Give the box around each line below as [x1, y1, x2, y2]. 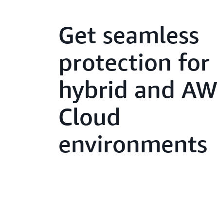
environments [58, 129, 208, 158]
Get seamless [58, 20, 200, 49]
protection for [58, 47, 210, 76]
